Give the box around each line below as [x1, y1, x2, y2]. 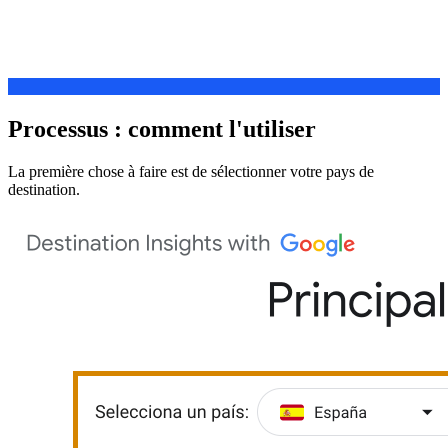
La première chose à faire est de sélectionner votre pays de [8, 162, 374, 180]
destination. [8, 180, 80, 198]
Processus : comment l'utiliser [8, 115, 316, 142]
